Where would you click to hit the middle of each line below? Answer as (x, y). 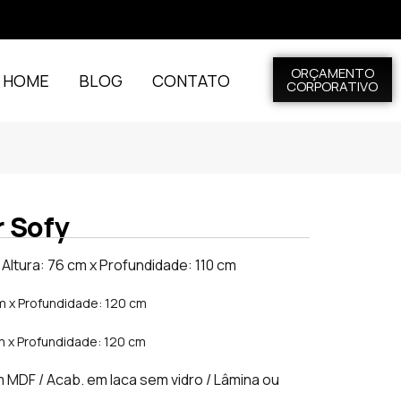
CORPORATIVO (333, 86)
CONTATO (192, 81)
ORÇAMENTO (332, 73)
